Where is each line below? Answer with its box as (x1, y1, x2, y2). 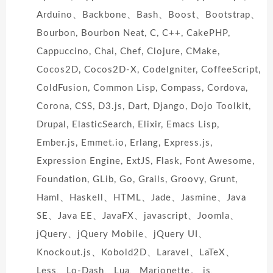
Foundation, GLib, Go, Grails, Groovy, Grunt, (37, 175, 238, 184)
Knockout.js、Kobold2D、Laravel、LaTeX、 (37, 248, 235, 257)
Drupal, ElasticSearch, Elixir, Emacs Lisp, (37, 120, 219, 129)
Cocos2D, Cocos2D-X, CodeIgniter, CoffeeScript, (37, 65, 261, 74)
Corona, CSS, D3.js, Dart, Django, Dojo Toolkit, (37, 102, 251, 111)
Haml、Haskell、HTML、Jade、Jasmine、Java (37, 193, 246, 202)
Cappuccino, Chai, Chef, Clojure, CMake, (37, 47, 220, 56)
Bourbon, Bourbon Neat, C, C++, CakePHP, (37, 29, 230, 38)
